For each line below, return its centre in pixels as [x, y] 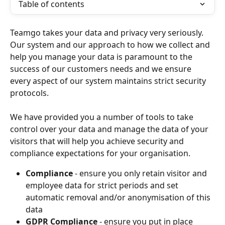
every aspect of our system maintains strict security [109, 81]
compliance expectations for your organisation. [100, 153]
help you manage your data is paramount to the [102, 57]
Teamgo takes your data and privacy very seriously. [108, 33]
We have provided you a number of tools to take [103, 117]
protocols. [29, 93]
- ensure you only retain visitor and [141, 174]
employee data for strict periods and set [103, 186]
